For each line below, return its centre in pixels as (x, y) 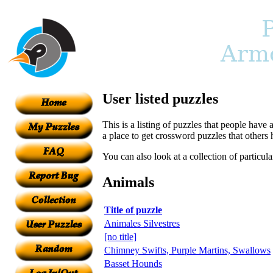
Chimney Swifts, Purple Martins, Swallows (187, 250)
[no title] (120, 236)
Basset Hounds (133, 263)
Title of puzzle (133, 210)
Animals (128, 182)
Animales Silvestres (142, 223)
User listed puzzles (160, 99)
